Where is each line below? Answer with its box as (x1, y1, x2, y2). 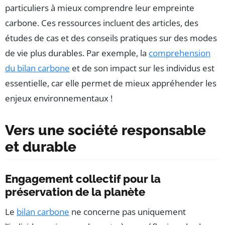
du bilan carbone (5, 62, 70, 74)
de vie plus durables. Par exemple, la (5, 47, 149, 59)
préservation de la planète (5, 185, 145, 198)
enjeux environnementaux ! (5, 92, 113, 104)
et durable (5, 138, 76, 155)
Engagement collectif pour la (5, 172, 161, 185)
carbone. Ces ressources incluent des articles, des (5, 17, 198, 29)
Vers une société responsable (5, 122, 206, 139)
